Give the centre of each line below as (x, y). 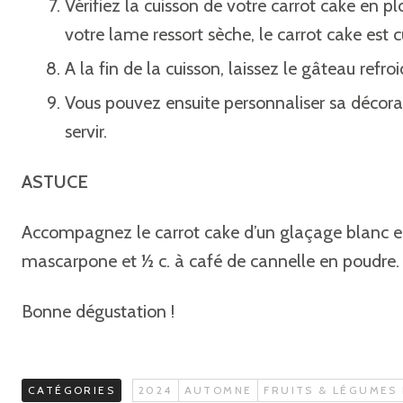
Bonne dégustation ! (98, 311)
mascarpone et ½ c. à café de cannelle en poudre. (210, 261)
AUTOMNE (218, 390)
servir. (86, 131)
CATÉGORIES (72, 390)
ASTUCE (55, 182)
